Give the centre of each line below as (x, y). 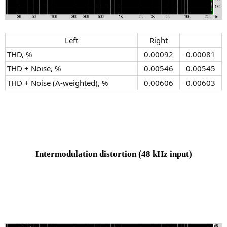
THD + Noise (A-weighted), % (58, 82)
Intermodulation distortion (87, 154)
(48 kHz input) (165, 154)
